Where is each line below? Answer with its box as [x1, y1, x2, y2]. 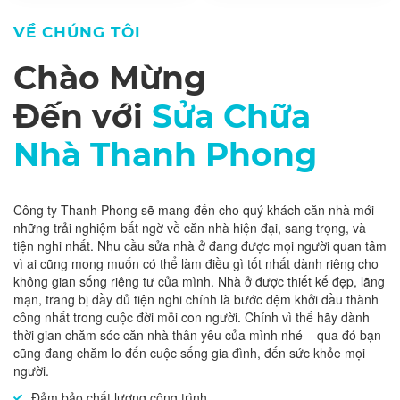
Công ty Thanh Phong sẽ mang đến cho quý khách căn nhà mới [13, 201, 374, 219]
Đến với [13, 96, 152, 136]
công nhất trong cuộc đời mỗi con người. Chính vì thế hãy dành [13, 308, 370, 326]
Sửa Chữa [152, 96, 311, 136]
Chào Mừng [13, 58, 206, 97]
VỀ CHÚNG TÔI [13, 23, 141, 41]
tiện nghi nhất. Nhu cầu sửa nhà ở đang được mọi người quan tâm [13, 237, 387, 254]
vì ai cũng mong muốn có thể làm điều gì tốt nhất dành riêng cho [13, 254, 379, 272]
